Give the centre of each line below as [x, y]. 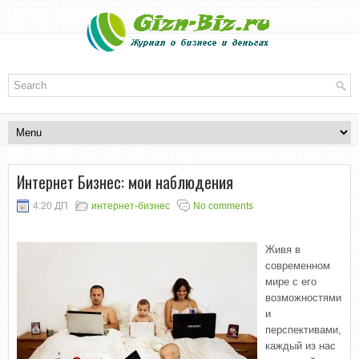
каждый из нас [301, 346]
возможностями [303, 298]
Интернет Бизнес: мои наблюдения [125, 182]
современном [298, 266]
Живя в [283, 250]
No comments [223, 206]
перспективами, [303, 330]
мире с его [291, 282]
